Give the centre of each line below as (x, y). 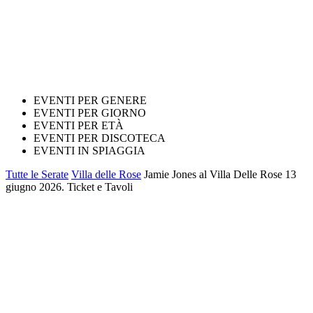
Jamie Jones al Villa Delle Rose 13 (220, 174)
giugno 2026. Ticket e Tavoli (69, 187)
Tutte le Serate (37, 174)
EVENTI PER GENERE (90, 100)
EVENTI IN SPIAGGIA (89, 151)
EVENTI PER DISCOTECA (100, 138)
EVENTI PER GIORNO (90, 113)
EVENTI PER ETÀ (79, 125)
